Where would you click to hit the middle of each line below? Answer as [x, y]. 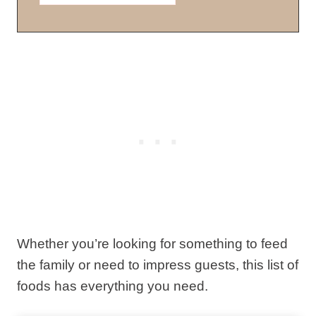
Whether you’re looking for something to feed [152, 243]
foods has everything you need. [113, 286]
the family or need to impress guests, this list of [158, 265]
